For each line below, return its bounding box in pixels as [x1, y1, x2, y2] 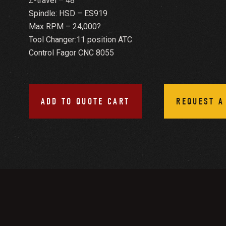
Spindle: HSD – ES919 [28, 8, 107, 18]
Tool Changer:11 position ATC [28, 34, 132, 44]
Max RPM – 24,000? [28, 21, 101, 31]
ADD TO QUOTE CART [40, 95, 130, 107]
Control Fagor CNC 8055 [28, 47, 114, 58]
